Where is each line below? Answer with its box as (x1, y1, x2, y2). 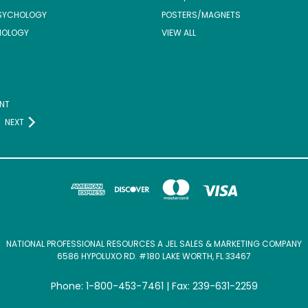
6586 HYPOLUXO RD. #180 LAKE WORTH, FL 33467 (57, 250, 251, 262)
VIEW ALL (161, 26, 196, 38)
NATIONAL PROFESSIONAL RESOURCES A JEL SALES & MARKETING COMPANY (6, 237, 302, 250)
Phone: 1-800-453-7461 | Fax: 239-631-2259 (50, 278, 258, 293)
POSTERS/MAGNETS (161, 8, 241, 21)
